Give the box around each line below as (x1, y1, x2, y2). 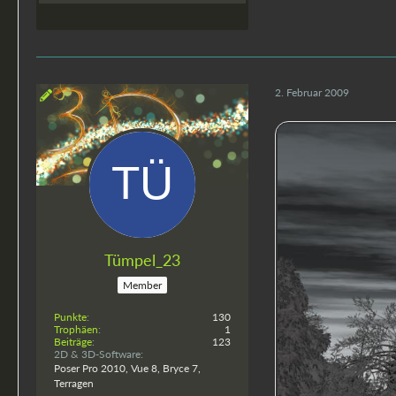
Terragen (54, 376, 94, 390)
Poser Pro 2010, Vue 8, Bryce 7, (54, 361, 201, 375)
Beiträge (54, 334, 92, 348)
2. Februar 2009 (275, 86, 349, 100)
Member (123, 278, 162, 292)
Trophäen (54, 322, 98, 336)
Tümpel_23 (104, 249, 180, 270)
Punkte (54, 309, 87, 324)
